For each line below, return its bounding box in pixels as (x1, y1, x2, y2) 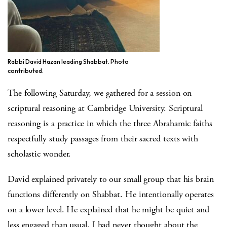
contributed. (8, 67, 44, 75)
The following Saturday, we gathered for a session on (8, 87, 192, 99)
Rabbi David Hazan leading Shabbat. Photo (8, 58, 129, 66)
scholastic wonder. (8, 148, 71, 160)
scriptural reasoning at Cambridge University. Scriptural (8, 102, 203, 115)
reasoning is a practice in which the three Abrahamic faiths (8, 118, 212, 130)
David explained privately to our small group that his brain (8, 173, 214, 185)
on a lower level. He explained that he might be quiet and (8, 204, 209, 216)
